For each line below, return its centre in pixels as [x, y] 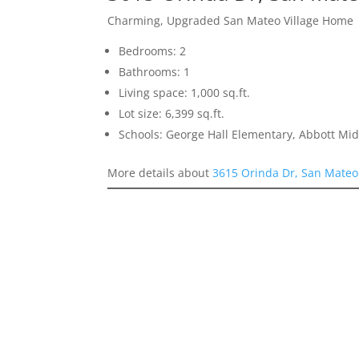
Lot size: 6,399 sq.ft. [172, 113]
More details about [160, 172]
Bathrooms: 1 [155, 71]
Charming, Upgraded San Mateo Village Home [231, 20]
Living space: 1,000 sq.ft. [185, 92]
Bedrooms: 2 [153, 50]
